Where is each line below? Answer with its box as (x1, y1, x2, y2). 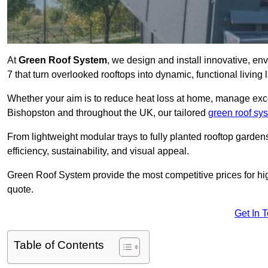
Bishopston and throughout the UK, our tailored (7, 108, 208, 118)
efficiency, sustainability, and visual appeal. (7, 146, 189, 157)
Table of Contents (14, 239, 104, 252)
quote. (7, 184, 33, 195)
